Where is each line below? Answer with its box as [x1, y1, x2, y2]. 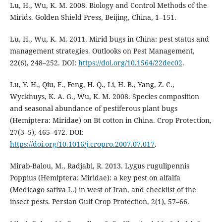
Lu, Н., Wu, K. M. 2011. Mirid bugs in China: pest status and [9, 34, 209, 44]
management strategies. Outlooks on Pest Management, [9, 46, 195, 56]
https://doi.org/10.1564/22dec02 [78, 58, 182, 68]
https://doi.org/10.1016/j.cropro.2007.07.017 [9, 139, 155, 149]
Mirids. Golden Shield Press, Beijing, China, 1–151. [9, 12, 176, 22]
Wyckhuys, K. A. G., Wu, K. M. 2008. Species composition [9, 92, 199, 102]
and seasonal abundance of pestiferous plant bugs [9, 104, 177, 113]
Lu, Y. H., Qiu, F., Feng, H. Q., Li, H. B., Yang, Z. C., [9, 80, 174, 90]
